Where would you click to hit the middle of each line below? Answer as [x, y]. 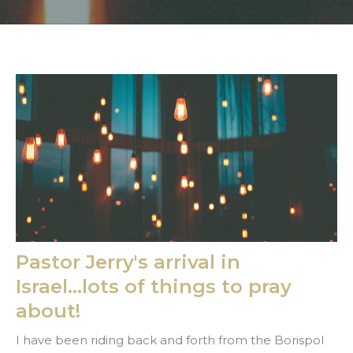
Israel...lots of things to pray [154, 287]
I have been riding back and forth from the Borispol [170, 340]
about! [48, 311]
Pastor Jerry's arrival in [128, 262]
